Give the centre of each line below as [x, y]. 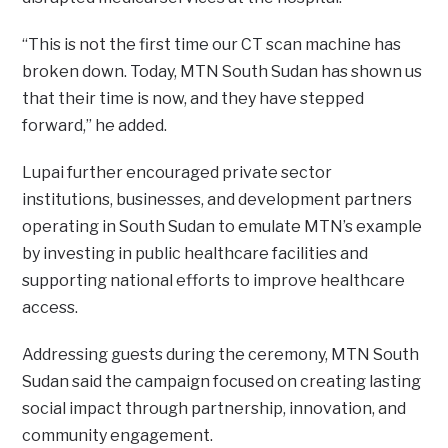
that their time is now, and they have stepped [193, 98]
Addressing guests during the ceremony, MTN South [221, 354]
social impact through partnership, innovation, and [214, 408]
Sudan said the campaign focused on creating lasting [222, 381]
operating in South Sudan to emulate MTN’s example [222, 226]
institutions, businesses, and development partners [217, 199]
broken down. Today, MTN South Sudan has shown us [222, 71]
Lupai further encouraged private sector [177, 172]
